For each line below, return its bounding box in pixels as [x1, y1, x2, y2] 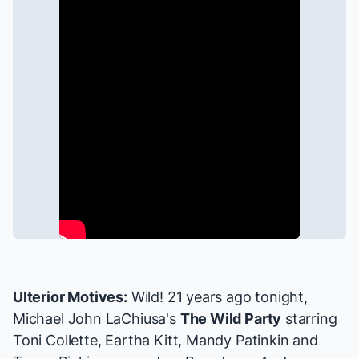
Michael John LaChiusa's [13, 310, 180, 328]
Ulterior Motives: [13, 288, 127, 306]
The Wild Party [179, 310, 282, 328]
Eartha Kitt [105, 332, 179, 349]
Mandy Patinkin [185, 332, 289, 349]
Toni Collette [13, 332, 98, 349]
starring [281, 310, 337, 328]
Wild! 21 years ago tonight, [127, 288, 308, 306]
